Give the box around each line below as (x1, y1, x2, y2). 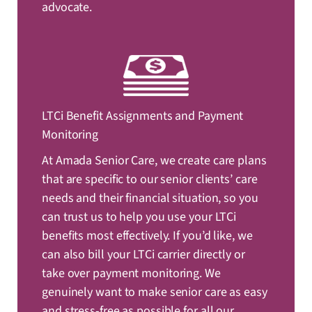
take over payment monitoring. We (42, 265, 221, 283)
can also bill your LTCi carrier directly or (42, 246, 245, 264)
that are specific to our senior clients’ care (42, 171, 258, 189)
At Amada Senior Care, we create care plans (42, 152, 267, 170)
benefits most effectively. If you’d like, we (42, 227, 253, 245)
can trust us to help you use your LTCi (42, 208, 237, 226)
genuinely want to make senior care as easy (42, 283, 267, 302)
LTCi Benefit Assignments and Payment (42, 107, 244, 125)
